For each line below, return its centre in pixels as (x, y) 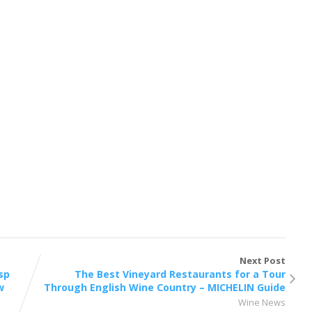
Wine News (262, 302)
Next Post (263, 260)
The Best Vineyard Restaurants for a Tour (180, 274)
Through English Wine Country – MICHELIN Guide (165, 287)
